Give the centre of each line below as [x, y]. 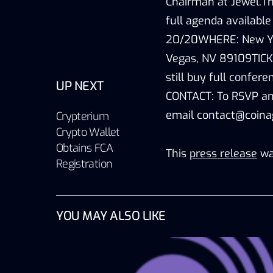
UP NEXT [80, 86]
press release [223, 153]
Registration [84, 164]
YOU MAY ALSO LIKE [111, 216]
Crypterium [83, 116]
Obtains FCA [84, 148]
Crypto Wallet [88, 132]
